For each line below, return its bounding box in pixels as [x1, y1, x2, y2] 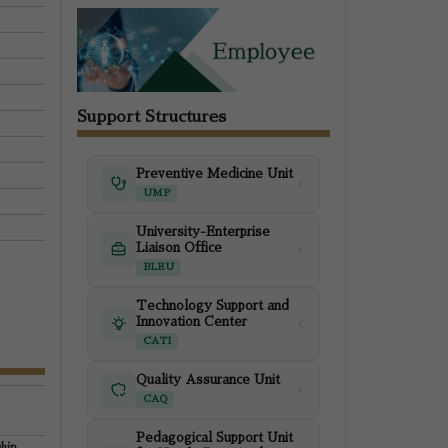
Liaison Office [136, 241, 222, 254]
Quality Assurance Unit [136, 373, 280, 386]
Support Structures [77, 108, 226, 125]
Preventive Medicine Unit [136, 167, 293, 180]
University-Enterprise [136, 225, 270, 238]
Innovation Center [136, 315, 247, 328]
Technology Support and [136, 299, 289, 312]
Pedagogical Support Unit [136, 431, 293, 444]
